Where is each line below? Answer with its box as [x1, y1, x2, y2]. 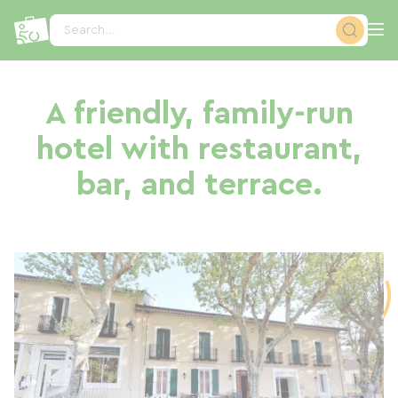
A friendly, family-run [44, 98, 354, 130]
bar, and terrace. [76, 169, 322, 201]
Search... [64, 24, 116, 36]
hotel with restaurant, [36, 133, 362, 165]
